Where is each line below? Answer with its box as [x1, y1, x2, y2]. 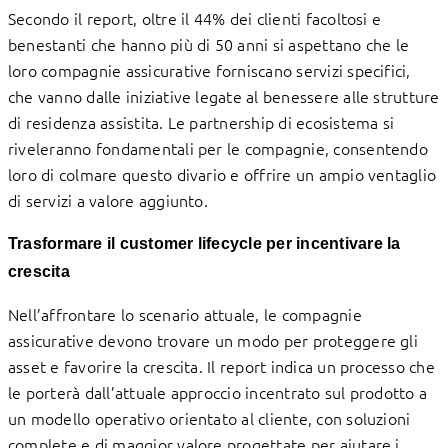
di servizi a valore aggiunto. [8, 188, 208, 211]
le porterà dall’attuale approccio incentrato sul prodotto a [8, 380, 428, 403]
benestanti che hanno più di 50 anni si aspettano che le [8, 32, 410, 55]
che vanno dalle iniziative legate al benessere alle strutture [8, 84, 440, 107]
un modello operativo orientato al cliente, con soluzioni [8, 406, 411, 429]
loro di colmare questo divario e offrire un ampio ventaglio [8, 162, 437, 185]
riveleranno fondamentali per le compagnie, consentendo [8, 136, 428, 159]
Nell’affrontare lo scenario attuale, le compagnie [8, 302, 362, 325]
